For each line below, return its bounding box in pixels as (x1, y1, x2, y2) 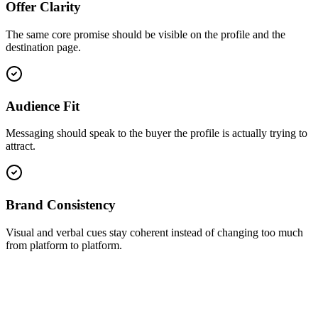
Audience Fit (6, 98, 79, 114)
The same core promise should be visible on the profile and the (6, 28, 285, 40)
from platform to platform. (6, 238, 122, 251)
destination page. (6, 41, 81, 53)
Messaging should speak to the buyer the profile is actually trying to (6, 127, 307, 140)
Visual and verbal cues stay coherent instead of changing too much (6, 226, 303, 238)
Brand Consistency (6, 197, 116, 213)
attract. (6, 140, 35, 153)
